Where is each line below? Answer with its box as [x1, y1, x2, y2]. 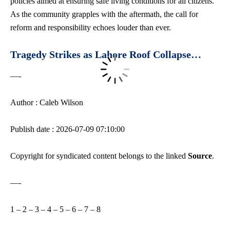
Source [188, 151, 212, 160]
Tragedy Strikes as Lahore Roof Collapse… [10, 48, 201, 60]
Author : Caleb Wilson [10, 98, 83, 107]
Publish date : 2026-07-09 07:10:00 [10, 124, 125, 133]
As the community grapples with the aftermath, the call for [10, 9, 198, 18]
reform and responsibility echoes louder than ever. [10, 23, 171, 32]
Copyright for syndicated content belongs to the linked [10, 151, 188, 160]
